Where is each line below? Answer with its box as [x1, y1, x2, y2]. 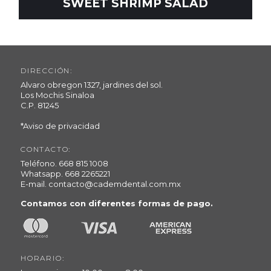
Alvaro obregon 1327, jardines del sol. [21, 79, 163, 90]
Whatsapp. [21, 168, 65, 178]
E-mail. [21, 178, 48, 189]
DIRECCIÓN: [21, 65, 73, 75]
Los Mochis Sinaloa [21, 90, 94, 100]
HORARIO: [21, 253, 65, 263]
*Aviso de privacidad [21, 120, 100, 131]
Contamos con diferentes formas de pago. [21, 198, 213, 209]
